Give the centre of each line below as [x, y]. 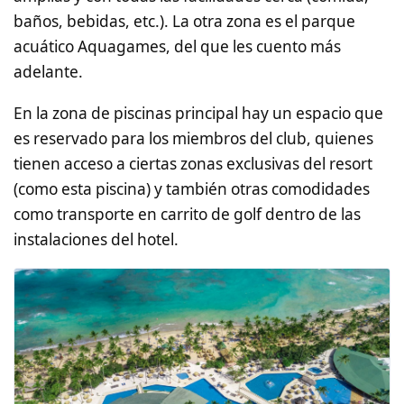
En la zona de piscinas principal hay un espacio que [198, 113]
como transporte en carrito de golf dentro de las [187, 214]
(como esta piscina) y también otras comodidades [192, 188]
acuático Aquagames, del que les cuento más [177, 47]
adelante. [48, 72]
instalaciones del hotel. [96, 239]
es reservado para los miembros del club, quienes [193, 138]
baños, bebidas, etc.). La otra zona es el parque [184, 22]
